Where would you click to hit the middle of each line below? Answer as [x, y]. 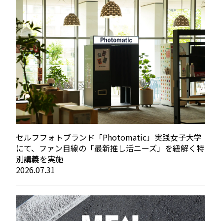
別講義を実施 [39, 159]
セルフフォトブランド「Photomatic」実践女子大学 [109, 137]
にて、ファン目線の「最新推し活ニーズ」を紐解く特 [110, 148]
